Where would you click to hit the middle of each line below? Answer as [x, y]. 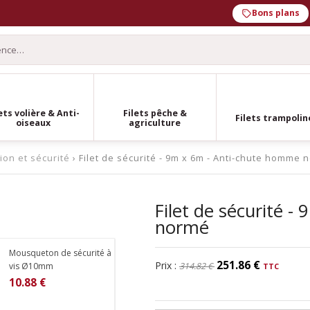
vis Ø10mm [31, 266]
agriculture [155, 122]
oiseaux [33, 122]
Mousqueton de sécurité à [61, 253]
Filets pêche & [155, 113]
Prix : [167, 265]
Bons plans [276, 13]
